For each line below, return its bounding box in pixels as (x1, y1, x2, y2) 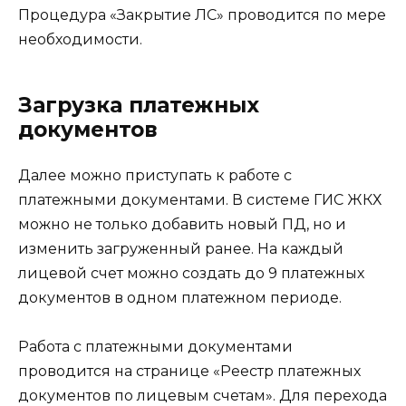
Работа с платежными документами (18, 337, 293, 355)
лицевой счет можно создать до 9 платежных (18, 264, 364, 282)
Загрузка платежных (18, 92, 259, 118)
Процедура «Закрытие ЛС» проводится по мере (18, 5, 386, 24)
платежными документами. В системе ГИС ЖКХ (18, 190, 382, 208)
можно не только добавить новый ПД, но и (18, 215, 346, 233)
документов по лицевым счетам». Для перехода (18, 386, 387, 404)
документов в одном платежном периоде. (18, 288, 342, 306)
